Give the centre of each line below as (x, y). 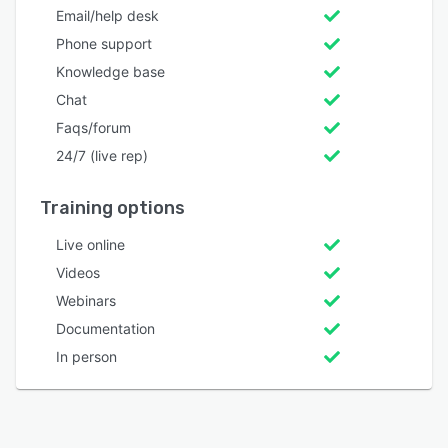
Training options (112, 207)
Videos (78, 272)
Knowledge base (110, 71)
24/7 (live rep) (102, 155)
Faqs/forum (93, 127)
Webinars (86, 300)
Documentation (105, 328)
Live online (90, 244)
